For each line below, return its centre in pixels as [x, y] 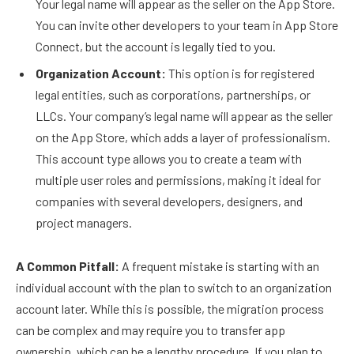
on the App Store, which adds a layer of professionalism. [183, 137]
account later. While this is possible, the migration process [170, 309]
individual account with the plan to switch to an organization [174, 288]
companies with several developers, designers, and [169, 201]
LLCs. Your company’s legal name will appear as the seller [184, 115]
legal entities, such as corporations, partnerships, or [173, 94]
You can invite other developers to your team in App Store [187, 24]
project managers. [84, 222]
